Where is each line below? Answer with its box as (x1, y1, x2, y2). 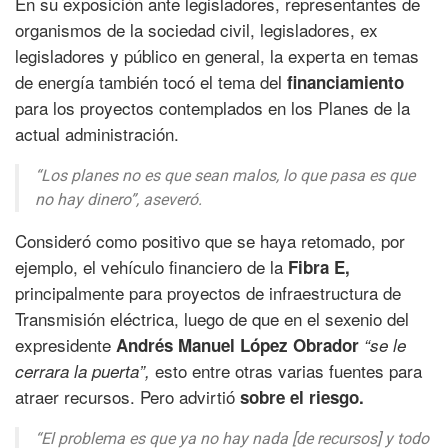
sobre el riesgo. (240, 385, 364, 410)
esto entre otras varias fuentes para (155, 358, 422, 384)
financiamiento (287, 70, 404, 95)
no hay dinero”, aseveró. (35, 190, 202, 210)
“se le (364, 333, 406, 358)
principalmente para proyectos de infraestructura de (15, 280, 401, 306)
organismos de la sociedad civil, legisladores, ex (15, 17, 378, 43)
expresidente (15, 332, 116, 358)
